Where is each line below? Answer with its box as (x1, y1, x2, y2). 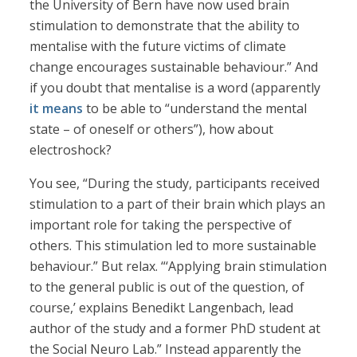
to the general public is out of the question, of (29, 278, 305, 296)
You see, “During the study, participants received (29, 175, 320, 193)
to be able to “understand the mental (83, 100, 308, 118)
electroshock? (29, 141, 112, 159)
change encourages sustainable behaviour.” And (29, 58, 319, 76)
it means (29, 100, 84, 118)
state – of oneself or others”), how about (29, 120, 274, 139)
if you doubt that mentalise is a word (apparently (29, 79, 321, 97)
